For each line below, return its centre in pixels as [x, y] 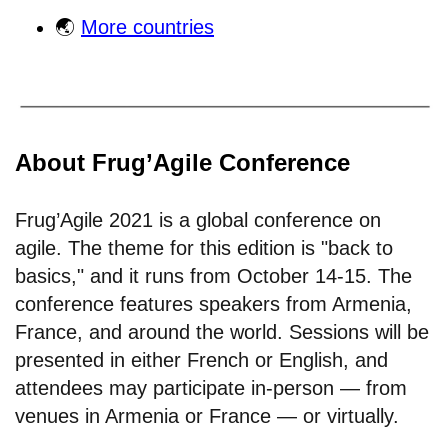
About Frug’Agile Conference [182, 163]
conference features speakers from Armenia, [213, 304]
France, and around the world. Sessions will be [222, 332]
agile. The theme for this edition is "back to [204, 248]
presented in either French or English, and [201, 360]
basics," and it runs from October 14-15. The [213, 276]
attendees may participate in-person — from [211, 388]
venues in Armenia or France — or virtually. [207, 416]
